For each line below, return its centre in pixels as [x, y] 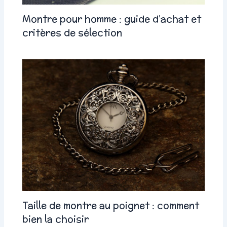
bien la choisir [56, 219]
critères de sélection [72, 32]
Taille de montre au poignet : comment [111, 205]
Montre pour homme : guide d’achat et [112, 18]
